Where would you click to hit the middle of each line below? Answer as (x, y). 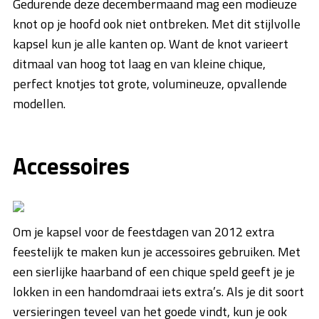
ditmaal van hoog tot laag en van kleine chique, (139, 64)
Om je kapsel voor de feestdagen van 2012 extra (143, 232)
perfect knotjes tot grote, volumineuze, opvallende (150, 84)
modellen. (39, 104)
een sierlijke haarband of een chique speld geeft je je (154, 272)
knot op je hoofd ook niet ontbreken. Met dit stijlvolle (157, 24)
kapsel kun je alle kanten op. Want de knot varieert (151, 44)
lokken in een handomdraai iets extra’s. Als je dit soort (158, 292)
